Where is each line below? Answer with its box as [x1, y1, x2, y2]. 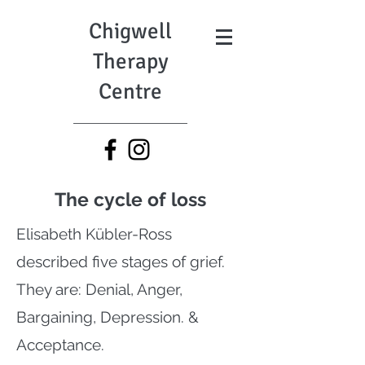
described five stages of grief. [16, 253, 225, 270]
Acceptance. [16, 336, 104, 354]
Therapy [92, 48, 169, 75]
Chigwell [89, 18, 172, 45]
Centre [99, 78, 162, 105]
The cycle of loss [55, 188, 206, 210]
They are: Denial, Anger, [16, 280, 182, 298]
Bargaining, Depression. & [16, 308, 199, 326]
